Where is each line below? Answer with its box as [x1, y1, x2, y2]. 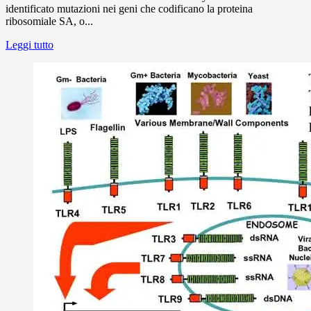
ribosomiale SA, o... [6, 15, 93, 27]
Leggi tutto [6, 38, 53, 51]
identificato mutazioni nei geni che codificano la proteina [6, 2, 253, 15]
